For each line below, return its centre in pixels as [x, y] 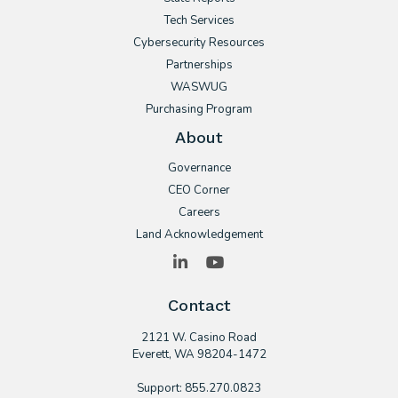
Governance [199, 168]
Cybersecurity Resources [199, 43]
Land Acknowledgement [199, 235]
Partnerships [199, 65]
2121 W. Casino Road [199, 338]
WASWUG [199, 88]
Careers [199, 213]
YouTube [255, 262]
